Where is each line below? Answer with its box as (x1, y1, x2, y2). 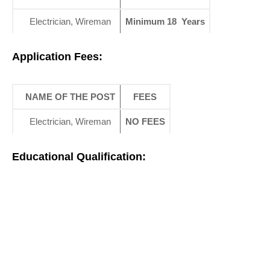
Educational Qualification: (12, 151, 146, 163)
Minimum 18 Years (125, 16, 205, 27)
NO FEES (125, 116, 165, 127)
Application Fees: (12, 51, 102, 63)
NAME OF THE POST (25, 92, 116, 102)
